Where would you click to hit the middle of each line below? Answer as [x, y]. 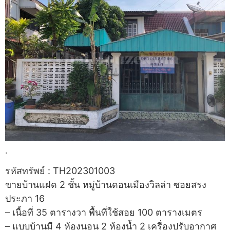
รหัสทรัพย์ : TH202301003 [60, 171]
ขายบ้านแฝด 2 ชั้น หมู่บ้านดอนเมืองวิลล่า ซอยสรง [106, 185]
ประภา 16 [25, 199]
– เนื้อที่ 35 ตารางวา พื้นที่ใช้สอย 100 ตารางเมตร [104, 213]
